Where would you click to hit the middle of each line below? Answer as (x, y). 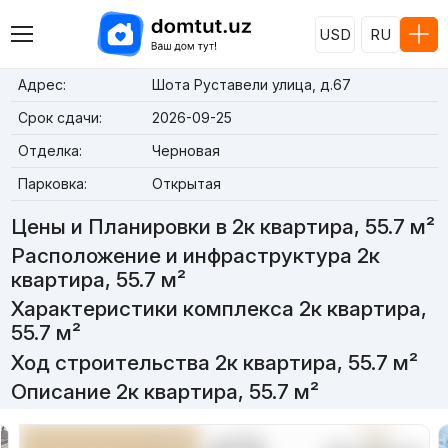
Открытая (186, 183)
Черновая (185, 150)
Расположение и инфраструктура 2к (195, 256)
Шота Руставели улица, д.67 (251, 84)
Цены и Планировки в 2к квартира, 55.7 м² (222, 226)
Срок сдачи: (59, 117)
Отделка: (49, 150)
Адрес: (41, 84)
